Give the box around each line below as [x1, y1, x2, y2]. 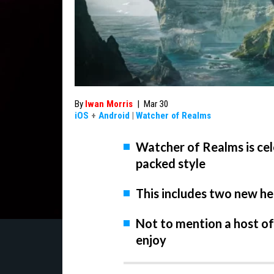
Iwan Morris [85, 98, 133, 109]
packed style [136, 156, 206, 171]
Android [98, 110, 130, 121]
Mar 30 [144, 98, 169, 109]
